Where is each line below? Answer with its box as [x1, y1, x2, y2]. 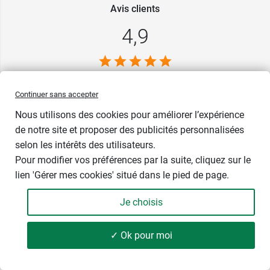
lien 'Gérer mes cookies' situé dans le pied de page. [15, 169, 229, 181]
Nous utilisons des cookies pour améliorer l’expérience [15, 109, 244, 121]
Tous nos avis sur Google [81, 101, 189, 113]
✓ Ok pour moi [110, 230, 172, 241]
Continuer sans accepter [15, 90, 98, 99]
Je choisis [119, 196, 163, 208]
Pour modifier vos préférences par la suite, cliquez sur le [15, 154, 251, 166]
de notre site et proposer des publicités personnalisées [15, 124, 244, 136]
